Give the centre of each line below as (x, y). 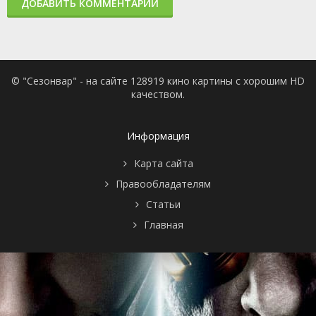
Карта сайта (163, 164)
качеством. (158, 95)
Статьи (163, 205)
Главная (163, 225)
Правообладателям (163, 184)
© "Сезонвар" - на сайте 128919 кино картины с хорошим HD (158, 81)
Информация (158, 136)
